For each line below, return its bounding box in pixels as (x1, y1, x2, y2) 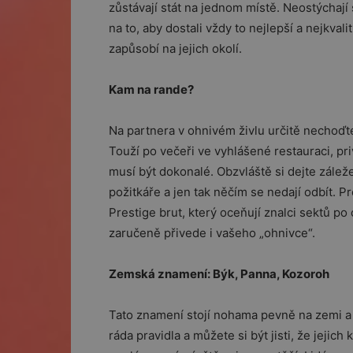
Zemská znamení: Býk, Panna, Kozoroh (109, 266, 329, 281)
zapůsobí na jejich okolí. (109, 41, 242, 56)
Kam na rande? (109, 82, 194, 97)
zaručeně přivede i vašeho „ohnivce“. (109, 225, 315, 240)
